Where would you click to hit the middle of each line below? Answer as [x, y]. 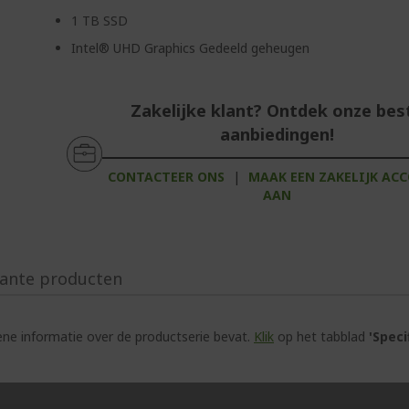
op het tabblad [321, 336]
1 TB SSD [100, 21]
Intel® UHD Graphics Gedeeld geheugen [191, 48]
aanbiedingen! [277, 134]
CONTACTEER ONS [167, 177]
